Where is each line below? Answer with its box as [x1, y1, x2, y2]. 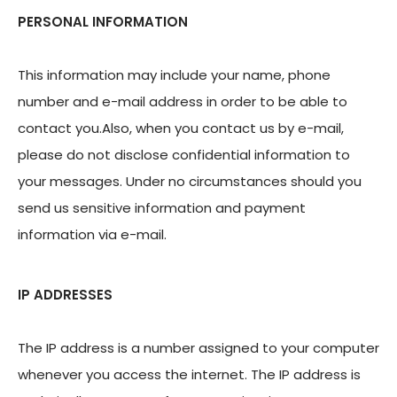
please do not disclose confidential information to [18, 145, 350, 164]
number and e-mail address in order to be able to [18, 92, 347, 111]
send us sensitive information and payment [18, 198, 306, 217]
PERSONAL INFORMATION [18, 12, 188, 31]
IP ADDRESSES [18, 284, 113, 304]
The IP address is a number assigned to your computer [18, 338, 379, 357]
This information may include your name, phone [18, 66, 331, 84]
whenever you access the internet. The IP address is [18, 364, 361, 384]
